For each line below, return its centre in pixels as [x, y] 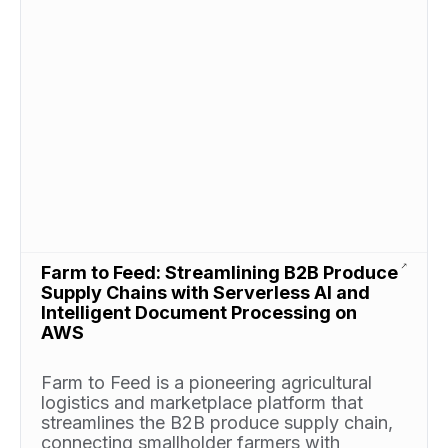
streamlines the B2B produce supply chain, [217, 422]
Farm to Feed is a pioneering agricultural [206, 382]
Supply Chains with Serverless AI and [205, 292]
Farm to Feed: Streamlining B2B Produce [219, 272]
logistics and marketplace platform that [202, 402]
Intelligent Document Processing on [199, 312]
